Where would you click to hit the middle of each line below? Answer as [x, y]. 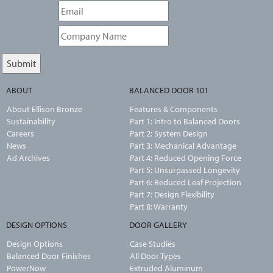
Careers [20, 134]
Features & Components [173, 109]
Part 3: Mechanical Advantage [183, 146]
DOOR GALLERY [158, 225]
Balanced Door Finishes [49, 256]
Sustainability [31, 122]
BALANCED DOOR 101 [168, 90]
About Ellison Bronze [44, 109]
